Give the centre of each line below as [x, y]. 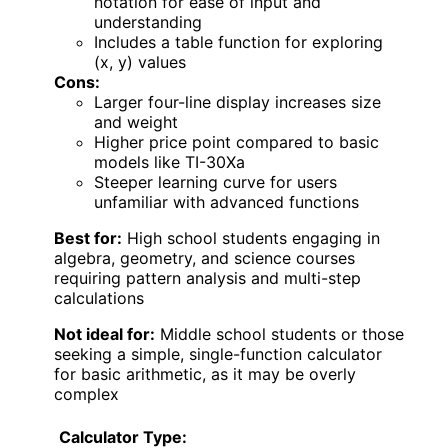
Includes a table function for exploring [238, 41]
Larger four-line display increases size [237, 101]
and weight [136, 121]
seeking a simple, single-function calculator [218, 353]
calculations [99, 297]
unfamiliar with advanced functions [226, 201]
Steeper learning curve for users [215, 181]
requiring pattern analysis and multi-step [207, 277]
